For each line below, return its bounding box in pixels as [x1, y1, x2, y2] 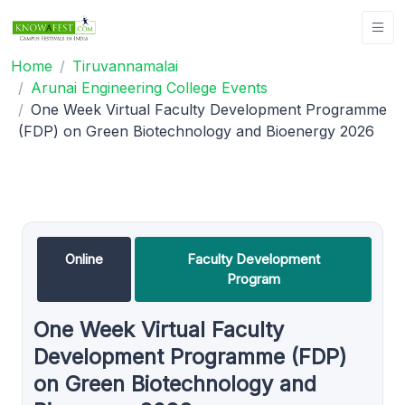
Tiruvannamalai [72, 56, 178, 75]
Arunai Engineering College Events [31, 78, 268, 97]
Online [65, 250, 103, 268]
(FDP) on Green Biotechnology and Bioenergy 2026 [18, 121, 374, 140]
